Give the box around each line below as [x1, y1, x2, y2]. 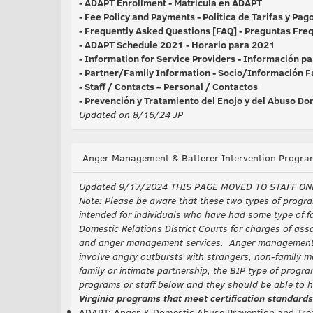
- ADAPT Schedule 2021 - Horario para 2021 [79, 38, 275, 51]
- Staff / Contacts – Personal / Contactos [79, 80, 258, 93]
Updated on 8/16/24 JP [79, 108, 183, 121]
